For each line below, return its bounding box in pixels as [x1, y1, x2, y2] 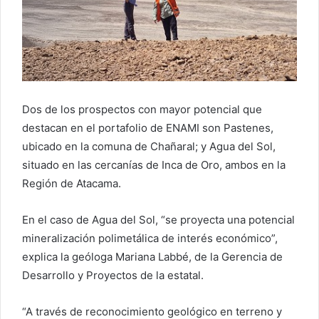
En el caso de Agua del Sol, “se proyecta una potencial [22, 212, 295, 226]
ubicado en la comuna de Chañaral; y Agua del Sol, [22, 139, 276, 153]
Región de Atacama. [22, 176, 121, 190]
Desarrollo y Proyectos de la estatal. [22, 268, 204, 282]
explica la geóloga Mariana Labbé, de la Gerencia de [22, 249, 283, 263]
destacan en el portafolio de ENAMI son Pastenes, [22, 120, 273, 135]
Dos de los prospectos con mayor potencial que [22, 102, 262, 116]
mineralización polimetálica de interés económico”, [22, 231, 278, 245]
